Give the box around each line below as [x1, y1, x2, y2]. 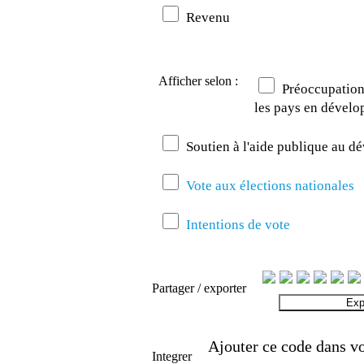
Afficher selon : [158, 74, 238, 89]
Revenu [183, 10, 230, 26]
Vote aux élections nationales [186, 178, 354, 194]
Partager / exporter [152, 281, 246, 296]
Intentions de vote [186, 217, 290, 233]
